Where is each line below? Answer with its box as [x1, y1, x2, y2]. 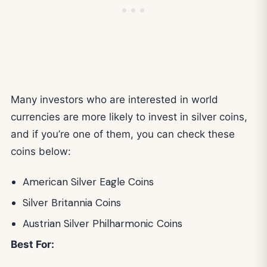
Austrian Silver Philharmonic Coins [23, 216, 182, 230]
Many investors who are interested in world [11, 94, 218, 106]
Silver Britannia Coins [23, 195, 121, 209]
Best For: [11, 238, 54, 250]
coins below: [11, 145, 71, 158]
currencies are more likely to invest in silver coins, [11, 111, 247, 123]
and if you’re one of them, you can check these [11, 128, 235, 141]
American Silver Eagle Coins [23, 175, 154, 188]
